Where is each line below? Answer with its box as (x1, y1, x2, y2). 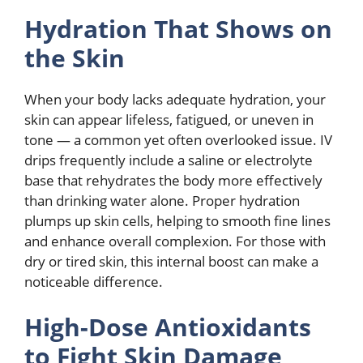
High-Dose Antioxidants (24, 310, 311, 344)
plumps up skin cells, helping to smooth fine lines (24, 211, 331, 231)
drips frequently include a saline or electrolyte (24, 151, 313, 170)
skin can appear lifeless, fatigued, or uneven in (24, 110, 314, 130)
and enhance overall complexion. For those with (24, 232, 326, 251)
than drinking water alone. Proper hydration (24, 191, 300, 211)
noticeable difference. (24, 272, 163, 292)
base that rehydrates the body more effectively (24, 171, 322, 190)
